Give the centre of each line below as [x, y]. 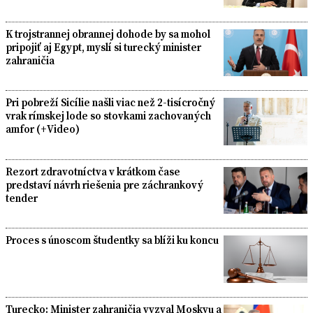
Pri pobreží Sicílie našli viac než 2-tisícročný [110, 103]
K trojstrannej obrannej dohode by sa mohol [108, 34]
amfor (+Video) [43, 129]
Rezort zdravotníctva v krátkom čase [93, 171]
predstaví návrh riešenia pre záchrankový [104, 184]
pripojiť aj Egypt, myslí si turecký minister [103, 47]
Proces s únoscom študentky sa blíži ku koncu [112, 240]
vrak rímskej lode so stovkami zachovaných [108, 116]
